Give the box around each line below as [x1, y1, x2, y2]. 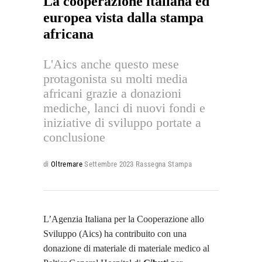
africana [43, 26, 94, 42]
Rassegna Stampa [136, 159, 192, 168]
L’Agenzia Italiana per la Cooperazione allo [43, 213, 204, 224]
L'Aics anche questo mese [43, 56, 179, 71]
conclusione [43, 129, 105, 144]
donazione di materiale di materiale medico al [43, 243, 209, 253]
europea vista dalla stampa [43, 9, 204, 25]
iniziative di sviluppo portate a [43, 115, 201, 130]
